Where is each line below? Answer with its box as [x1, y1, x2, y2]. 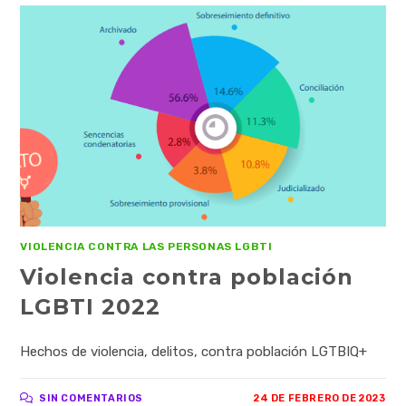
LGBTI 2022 [20, 293, 161, 320]
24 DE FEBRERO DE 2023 [253, 391, 386, 404]
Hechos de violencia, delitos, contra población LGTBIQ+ [20, 343, 368, 360]
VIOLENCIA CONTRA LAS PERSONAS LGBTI [20, 239, 273, 253]
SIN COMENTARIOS [39, 391, 144, 404]
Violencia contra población [20, 263, 354, 290]
